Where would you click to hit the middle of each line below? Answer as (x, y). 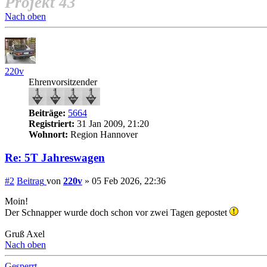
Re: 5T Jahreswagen (55, 158)
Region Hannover (103, 135)
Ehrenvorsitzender (63, 82)
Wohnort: (48, 135)
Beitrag (30, 181)
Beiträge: (47, 113)
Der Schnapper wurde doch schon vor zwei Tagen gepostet (117, 212)
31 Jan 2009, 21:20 (112, 124)
